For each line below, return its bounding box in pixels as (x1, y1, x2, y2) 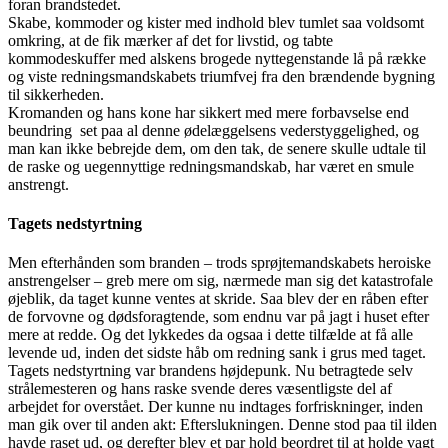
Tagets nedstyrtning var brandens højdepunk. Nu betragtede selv (8, 362, 413, 380)
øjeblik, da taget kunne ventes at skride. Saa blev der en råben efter (8, 290, 428, 308)
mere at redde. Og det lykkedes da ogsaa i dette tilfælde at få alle (8, 326, 413, 344)
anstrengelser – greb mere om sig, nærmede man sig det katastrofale (8, 272, 433, 290)
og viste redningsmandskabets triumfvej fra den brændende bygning (8, 67, 435, 85)
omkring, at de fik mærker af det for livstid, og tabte (8, 31, 333, 49)
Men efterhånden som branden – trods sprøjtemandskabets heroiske (8, 254, 431, 272)
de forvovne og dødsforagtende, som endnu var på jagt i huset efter (8, 308, 429, 326)
